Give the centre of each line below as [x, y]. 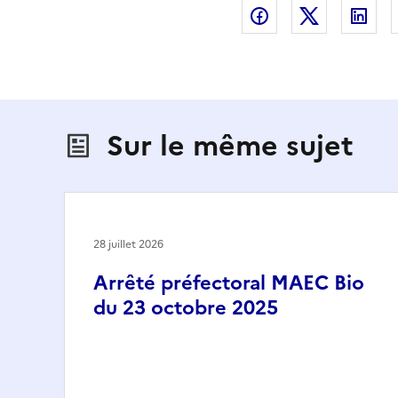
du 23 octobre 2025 [186, 307]
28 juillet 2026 [128, 244]
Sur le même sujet [230, 145]
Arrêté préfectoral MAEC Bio [229, 283]
